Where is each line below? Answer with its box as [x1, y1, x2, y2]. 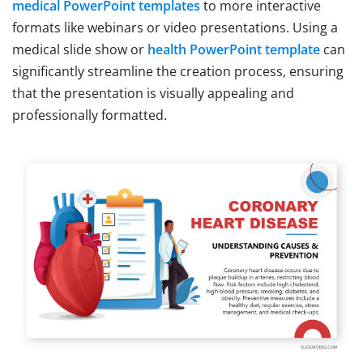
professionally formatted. [12, 106, 167, 125]
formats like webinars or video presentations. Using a [12, 19, 338, 37]
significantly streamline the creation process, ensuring [12, 62, 344, 81]
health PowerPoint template [147, 41, 320, 59]
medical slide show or [12, 41, 147, 59]
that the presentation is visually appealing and [12, 84, 294, 103]
